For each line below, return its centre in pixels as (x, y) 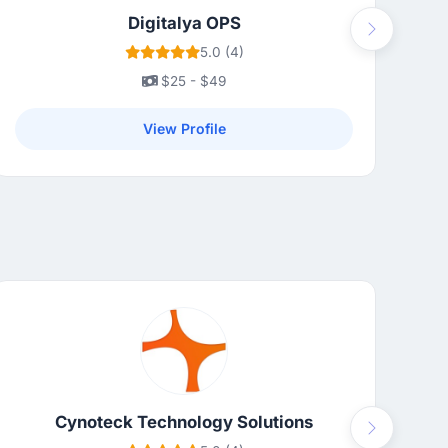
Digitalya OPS (184, 23)
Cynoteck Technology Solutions (184, 422)
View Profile (184, 129)
